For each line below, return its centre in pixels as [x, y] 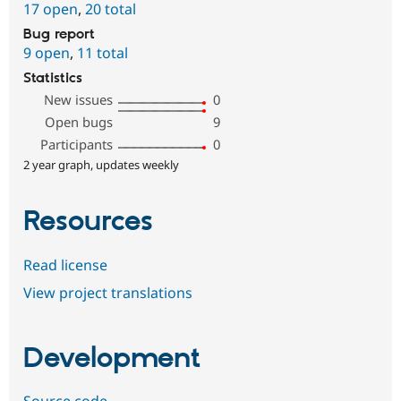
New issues [79, 100]
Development [112, 359]
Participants [77, 145]
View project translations [108, 293]
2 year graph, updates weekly [101, 165]
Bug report [59, 35]
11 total [102, 53]
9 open [47, 53]
